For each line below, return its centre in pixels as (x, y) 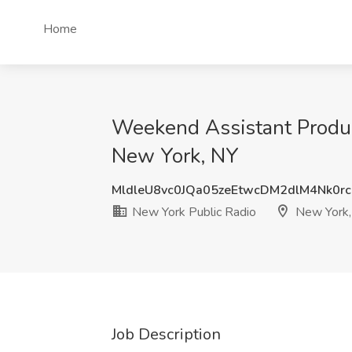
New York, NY (175, 156)
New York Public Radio (192, 212)
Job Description (166, 334)
